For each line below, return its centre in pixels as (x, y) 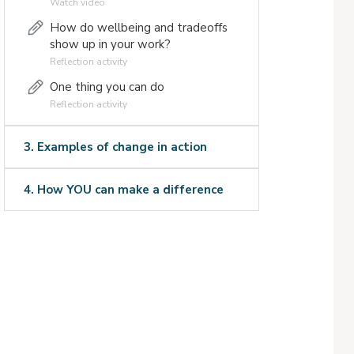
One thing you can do (107, 87)
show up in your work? (110, 45)
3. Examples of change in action (115, 147)
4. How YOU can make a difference (123, 190)
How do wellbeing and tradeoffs (138, 28)
